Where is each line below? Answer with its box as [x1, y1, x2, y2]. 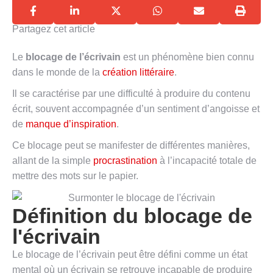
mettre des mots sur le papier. [12, 171, 138, 181]
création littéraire [102, 67, 174, 77]
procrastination [93, 155, 157, 166]
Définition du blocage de [12, 204, 252, 228]
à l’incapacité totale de [157, 155, 257, 166]
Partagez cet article [12, 24, 95, 34]
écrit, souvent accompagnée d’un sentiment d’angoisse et [12, 104, 260, 114]
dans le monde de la [12, 67, 102, 77]
